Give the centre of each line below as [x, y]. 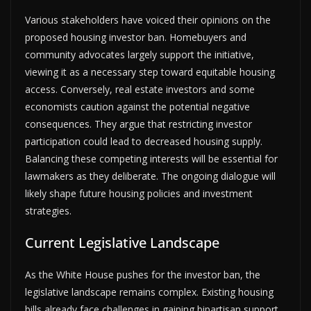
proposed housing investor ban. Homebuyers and [136, 37]
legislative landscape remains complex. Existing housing [149, 292]
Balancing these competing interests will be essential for [151, 158]
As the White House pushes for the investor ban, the [143, 274]
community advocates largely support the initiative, [140, 54]
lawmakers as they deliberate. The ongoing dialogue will [150, 176]
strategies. [48, 210]
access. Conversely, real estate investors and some [140, 89]
